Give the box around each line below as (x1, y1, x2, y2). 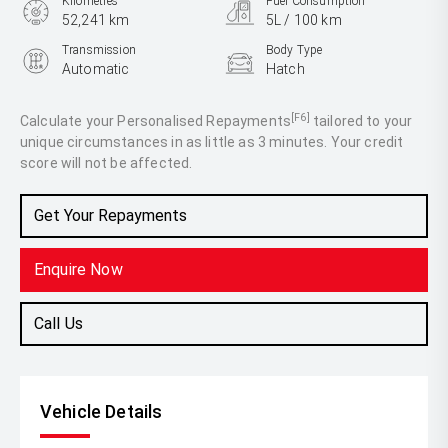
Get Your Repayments (34, 206, 187, 225)
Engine (62, 92, 99, 106)
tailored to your (309, 113, 413, 129)
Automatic (62, 61, 130, 77)
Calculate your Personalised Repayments (20, 113, 292, 129)
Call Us (34, 314, 84, 333)
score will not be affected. (20, 155, 193, 171)
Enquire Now (34, 260, 123, 279)
